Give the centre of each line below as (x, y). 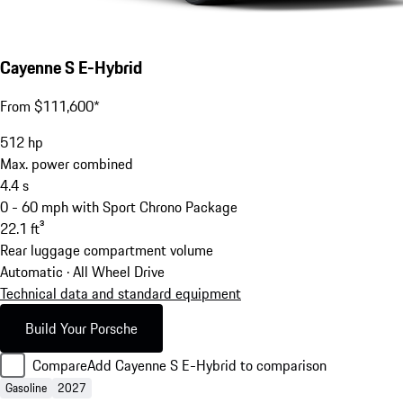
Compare (60, 366)
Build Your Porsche (81, 329)
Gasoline (26, 388)
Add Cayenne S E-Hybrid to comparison (207, 366)
